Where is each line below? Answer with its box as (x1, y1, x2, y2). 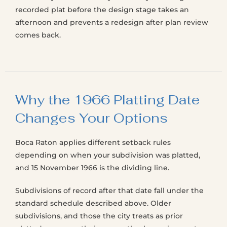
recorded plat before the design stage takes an (15, 5, 189, 14)
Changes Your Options (15, 109, 168, 127)
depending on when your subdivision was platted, (15, 150, 200, 160)
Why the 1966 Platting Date (15, 91, 200, 108)
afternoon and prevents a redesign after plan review (15, 18, 208, 27)
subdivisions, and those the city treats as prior (15, 211, 183, 220)
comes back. (15, 30, 61, 40)
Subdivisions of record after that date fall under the (15, 186, 204, 195)
